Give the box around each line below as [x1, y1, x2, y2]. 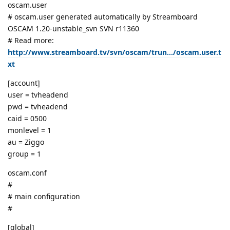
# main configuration [8, 191, 80, 201]
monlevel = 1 [8, 125, 51, 135]
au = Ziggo [8, 137, 44, 147]
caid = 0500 [8, 113, 47, 123]
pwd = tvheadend [8, 101, 68, 111]
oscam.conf [8, 167, 47, 178]
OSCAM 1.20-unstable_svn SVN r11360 [8, 23, 139, 33]
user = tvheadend [8, 89, 68, 100]
